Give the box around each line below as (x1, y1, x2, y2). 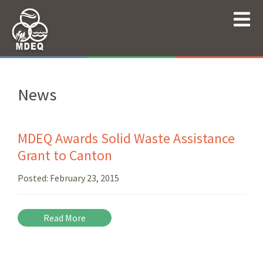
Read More (43, 212, 86, 224)
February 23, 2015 (50, 172, 119, 184)
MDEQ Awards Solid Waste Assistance (18, 129, 235, 148)
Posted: (18, 172, 50, 184)
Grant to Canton (18, 146, 112, 165)
